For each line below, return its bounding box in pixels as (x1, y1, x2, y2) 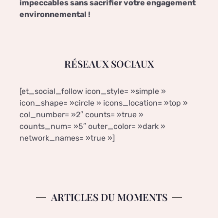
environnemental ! (19, 10, 91, 19)
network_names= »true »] (19, 133, 115, 143)
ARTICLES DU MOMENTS (51, 190, 167, 204)
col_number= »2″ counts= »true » (19, 110, 144, 120)
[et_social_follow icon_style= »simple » (19, 87, 166, 96)
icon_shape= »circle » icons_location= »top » (19, 98, 188, 108)
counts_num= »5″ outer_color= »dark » (19, 122, 165, 131)
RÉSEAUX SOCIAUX (64, 57, 154, 71)
